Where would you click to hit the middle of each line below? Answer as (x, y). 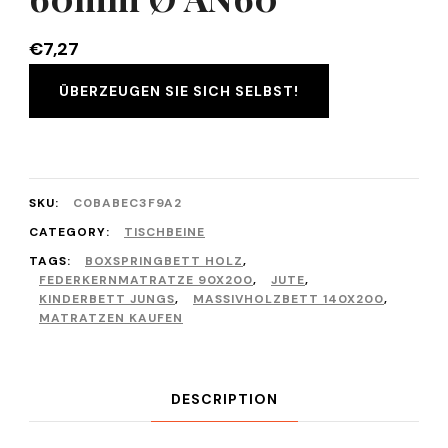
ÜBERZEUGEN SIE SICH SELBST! (179, 91)
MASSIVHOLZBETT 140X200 (288, 299)
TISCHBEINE (164, 232)
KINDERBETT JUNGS (107, 299)
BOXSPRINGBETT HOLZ (164, 261)
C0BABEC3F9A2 (127, 203)
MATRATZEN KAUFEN (111, 318)
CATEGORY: (71, 232)
